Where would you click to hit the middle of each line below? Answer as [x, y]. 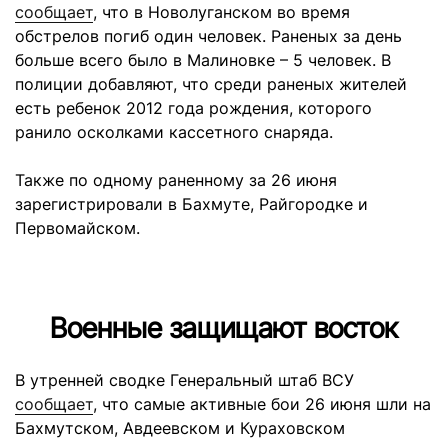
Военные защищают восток [224, 328]
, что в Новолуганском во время [221, 12]
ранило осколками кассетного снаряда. [174, 132]
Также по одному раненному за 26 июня [176, 180]
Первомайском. [77, 228]
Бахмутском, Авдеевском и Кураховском [180, 428]
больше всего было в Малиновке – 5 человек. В [203, 60]
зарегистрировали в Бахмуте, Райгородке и [191, 204]
